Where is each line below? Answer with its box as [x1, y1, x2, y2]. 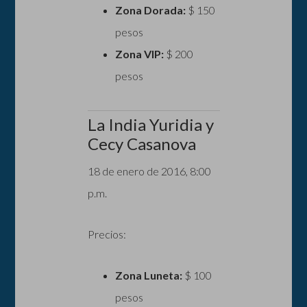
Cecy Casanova [87, 133, 196, 153]
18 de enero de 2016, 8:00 [87, 164, 211, 177]
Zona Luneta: [114, 268, 182, 282]
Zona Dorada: [114, 3, 186, 16]
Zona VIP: [114, 47, 164, 60]
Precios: [87, 227, 126, 241]
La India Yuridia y [87, 114, 214, 134]
